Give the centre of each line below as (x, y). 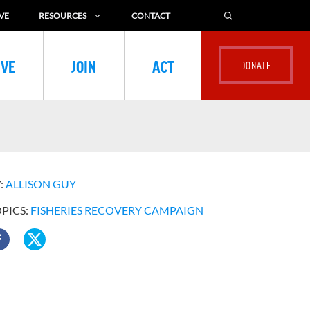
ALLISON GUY (41, 184)
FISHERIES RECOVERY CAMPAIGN (117, 210)
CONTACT (151, 16)
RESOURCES (63, 16)
